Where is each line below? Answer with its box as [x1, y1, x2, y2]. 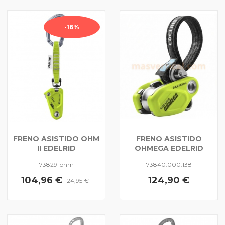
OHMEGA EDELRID [134, 144, 203, 153]
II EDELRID [37, 144, 76, 153]
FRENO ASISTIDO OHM [13, 134, 99, 143]
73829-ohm [39, 161, 74, 168]
